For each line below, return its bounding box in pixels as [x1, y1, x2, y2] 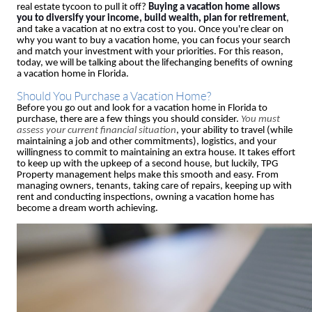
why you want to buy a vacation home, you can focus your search [17, 36, 290, 47]
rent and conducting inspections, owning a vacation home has [17, 192, 274, 203]
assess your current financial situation [17, 125, 176, 136]
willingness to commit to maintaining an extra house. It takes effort [17, 147, 295, 158]
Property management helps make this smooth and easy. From [17, 169, 279, 180]
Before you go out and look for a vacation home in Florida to [17, 102, 267, 114]
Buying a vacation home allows [148, 2, 280, 13]
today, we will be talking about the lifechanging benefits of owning [17, 58, 292, 69]
